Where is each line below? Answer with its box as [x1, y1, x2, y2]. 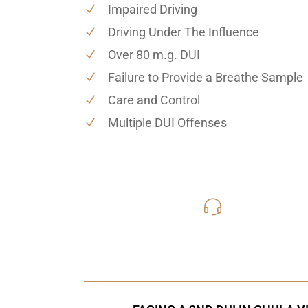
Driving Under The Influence [108, 24, 259, 39]
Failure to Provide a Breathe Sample [108, 69, 303, 85]
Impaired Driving [108, 1, 197, 16]
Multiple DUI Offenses [108, 115, 227, 130]
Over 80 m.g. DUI [108, 47, 200, 62]
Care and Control [108, 92, 200, 107]
